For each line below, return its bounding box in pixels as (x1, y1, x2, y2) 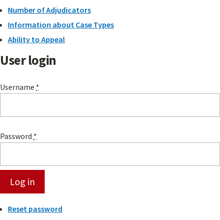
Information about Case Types (8, 20, 114, 30)
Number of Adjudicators (8, 5, 91, 15)
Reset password (8, 204, 62, 214)
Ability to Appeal (8, 34, 65, 45)
